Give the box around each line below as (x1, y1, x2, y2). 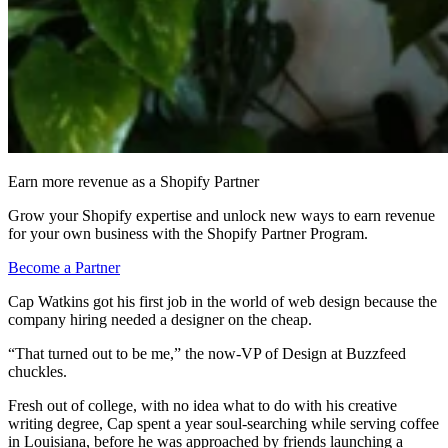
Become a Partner (8, 258, 120, 276)
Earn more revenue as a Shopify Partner (8, 172, 259, 190)
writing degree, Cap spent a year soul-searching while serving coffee (8, 414, 439, 432)
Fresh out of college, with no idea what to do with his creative (8, 396, 397, 414)
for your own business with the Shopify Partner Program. (8, 224, 368, 242)
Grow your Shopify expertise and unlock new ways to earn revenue (8, 206, 435, 224)
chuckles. (8, 362, 67, 380)
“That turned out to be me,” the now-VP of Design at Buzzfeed (8, 344, 406, 362)
